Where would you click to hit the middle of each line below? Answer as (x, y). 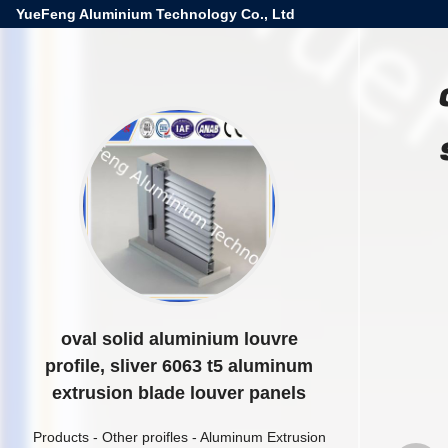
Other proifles (144, 437)
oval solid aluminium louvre (179, 339)
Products (60, 437)
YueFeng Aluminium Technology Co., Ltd (155, 14)
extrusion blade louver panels (179, 393)
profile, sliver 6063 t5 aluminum (179, 366)
